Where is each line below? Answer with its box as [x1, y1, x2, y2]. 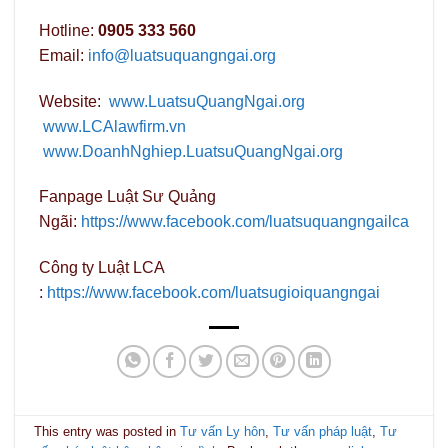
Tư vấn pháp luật [273, 424, 373, 440]
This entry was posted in [34, 424, 181, 440]
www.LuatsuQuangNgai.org [109, 92, 305, 110]
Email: [39, 46, 88, 64]
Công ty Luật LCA [39, 259, 241, 277]
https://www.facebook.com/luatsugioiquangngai [47, 284, 380, 302]
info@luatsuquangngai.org [88, 46, 276, 64]
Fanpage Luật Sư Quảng [39, 188, 216, 206]
